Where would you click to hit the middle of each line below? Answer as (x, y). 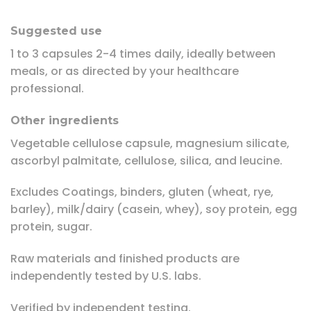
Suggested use (56, 31)
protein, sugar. (51, 227)
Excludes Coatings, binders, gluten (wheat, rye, (142, 192)
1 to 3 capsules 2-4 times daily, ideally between (143, 53)
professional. (47, 88)
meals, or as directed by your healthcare (125, 71)
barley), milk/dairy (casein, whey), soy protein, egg (154, 210)
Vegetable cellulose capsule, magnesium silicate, (150, 143)
